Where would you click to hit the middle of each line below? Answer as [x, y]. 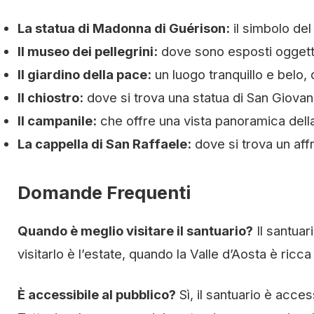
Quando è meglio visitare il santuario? [135, 231]
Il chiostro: [50, 97]
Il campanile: [57, 121]
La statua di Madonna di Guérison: [124, 28]
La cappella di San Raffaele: [104, 144]
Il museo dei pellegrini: [88, 51]
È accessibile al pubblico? [97, 294]
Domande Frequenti [104, 192]
